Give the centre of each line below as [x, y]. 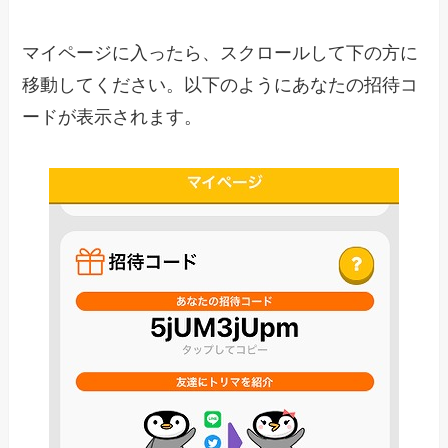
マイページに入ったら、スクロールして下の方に [220, 52]
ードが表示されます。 [112, 116]
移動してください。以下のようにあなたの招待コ [220, 84]
